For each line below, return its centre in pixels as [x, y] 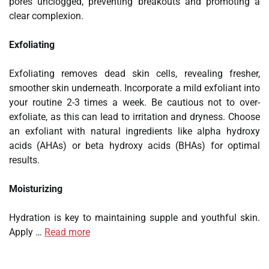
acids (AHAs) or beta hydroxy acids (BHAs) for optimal [134, 146]
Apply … [27, 232]
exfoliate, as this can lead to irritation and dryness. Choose [134, 117]
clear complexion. [46, 16]
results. [24, 160]
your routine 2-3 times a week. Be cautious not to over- [134, 103]
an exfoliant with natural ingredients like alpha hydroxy [134, 131]
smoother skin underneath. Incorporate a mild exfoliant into [134, 88]
